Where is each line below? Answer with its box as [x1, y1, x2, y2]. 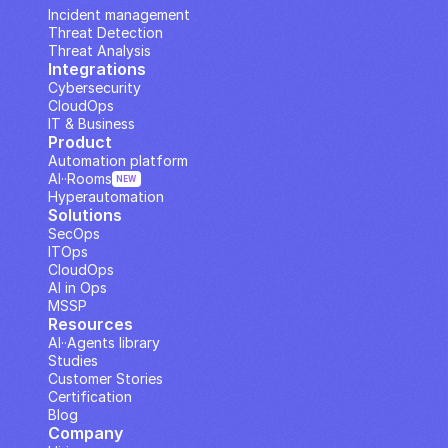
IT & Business [48, 115, 135, 132]
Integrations [48, 59, 146, 79]
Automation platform [48, 152, 188, 169]
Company [48, 423, 123, 443]
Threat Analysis [48, 42, 151, 59]
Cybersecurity [48, 79, 141, 96]
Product [48, 132, 112, 152]
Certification [48, 388, 132, 405]
